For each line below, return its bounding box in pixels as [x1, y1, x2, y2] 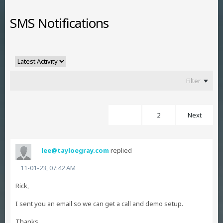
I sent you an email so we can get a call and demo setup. [15, 199, 183, 208]
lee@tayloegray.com [41, 146, 109, 155]
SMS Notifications [10, 14, 109, 32]
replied [109, 146, 132, 155]
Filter [186, 76, 201, 85]
